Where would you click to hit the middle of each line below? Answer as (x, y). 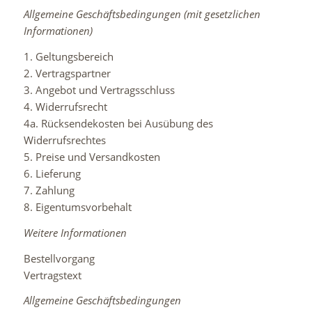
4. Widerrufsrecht (65, 107)
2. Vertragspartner (67, 73)
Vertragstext (52, 275)
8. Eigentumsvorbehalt (77, 207)
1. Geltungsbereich (68, 56)
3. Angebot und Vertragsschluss (99, 90)
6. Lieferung (52, 173)
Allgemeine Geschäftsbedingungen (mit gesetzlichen (142, 14)
